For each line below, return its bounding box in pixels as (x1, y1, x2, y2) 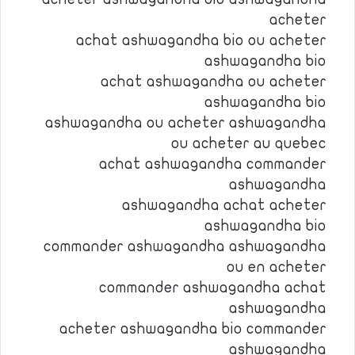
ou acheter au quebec (171, 136, 326, 151)
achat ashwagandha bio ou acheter (76, 32, 326, 48)
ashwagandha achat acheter (122, 197, 326, 213)
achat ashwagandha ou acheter (101, 74, 326, 90)
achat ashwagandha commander (99, 156, 326, 172)
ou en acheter (227, 259, 326, 275)
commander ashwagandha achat (99, 280, 326, 296)
